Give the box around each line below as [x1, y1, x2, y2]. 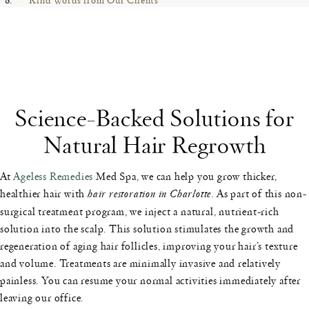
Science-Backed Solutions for [14, 101, 295, 134]
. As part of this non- [211, 186, 307, 201]
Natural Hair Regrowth [43, 128, 266, 161]
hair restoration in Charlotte [88, 186, 212, 203]
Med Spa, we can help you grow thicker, [93, 168, 277, 184]
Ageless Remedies [13, 168, 94, 184]
